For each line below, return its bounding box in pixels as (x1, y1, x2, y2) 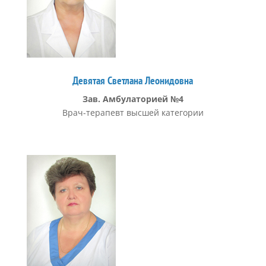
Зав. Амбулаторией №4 (82, 93, 183, 104)
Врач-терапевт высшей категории (62, 107, 204, 118)
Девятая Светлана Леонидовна (72, 74, 194, 87)
